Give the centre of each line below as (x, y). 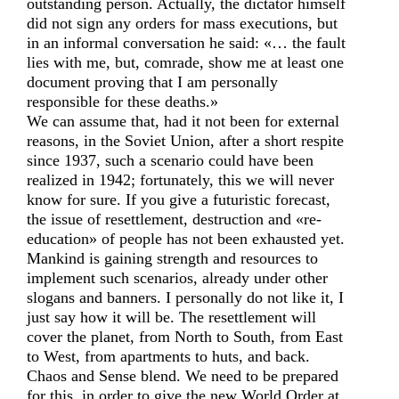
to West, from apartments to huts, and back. (168, 356)
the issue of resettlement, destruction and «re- (174, 219)
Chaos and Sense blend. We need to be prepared (183, 376)
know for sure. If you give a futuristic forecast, (179, 199)
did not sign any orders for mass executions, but (182, 23)
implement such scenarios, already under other (177, 278)
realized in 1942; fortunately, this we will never (180, 180)
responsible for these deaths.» (122, 102)
